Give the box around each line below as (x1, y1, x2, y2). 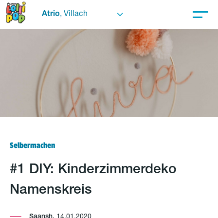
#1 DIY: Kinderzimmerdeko (10, 163, 177, 177)
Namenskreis (10, 184, 92, 198)
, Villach (60, 11, 88, 18)
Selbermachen (10, 141, 55, 150)
